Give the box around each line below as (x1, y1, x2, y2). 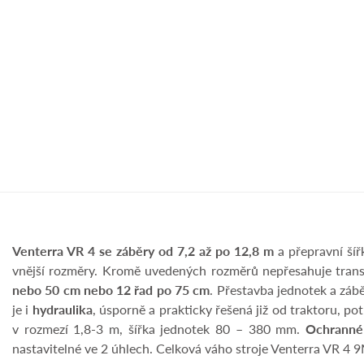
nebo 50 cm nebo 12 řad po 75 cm (12, 280, 210, 300)
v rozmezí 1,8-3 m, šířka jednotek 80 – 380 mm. (12, 319, 305, 339)
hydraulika (32, 300, 93, 319)
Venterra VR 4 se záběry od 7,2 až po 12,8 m (12, 241, 274, 261)
